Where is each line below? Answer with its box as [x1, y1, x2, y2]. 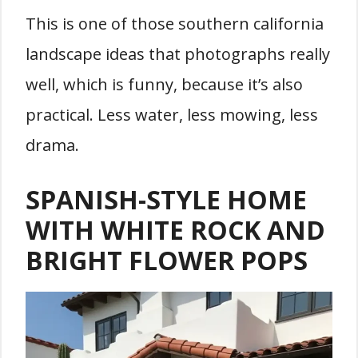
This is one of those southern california [26, 13, 324, 35]
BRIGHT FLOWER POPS [26, 243, 308, 278]
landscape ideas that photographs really [26, 43, 330, 66]
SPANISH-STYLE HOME [26, 182, 307, 217]
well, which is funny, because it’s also [26, 74, 303, 96]
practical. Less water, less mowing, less [26, 104, 318, 126]
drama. [26, 134, 79, 157]
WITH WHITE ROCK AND [26, 213, 325, 248]
